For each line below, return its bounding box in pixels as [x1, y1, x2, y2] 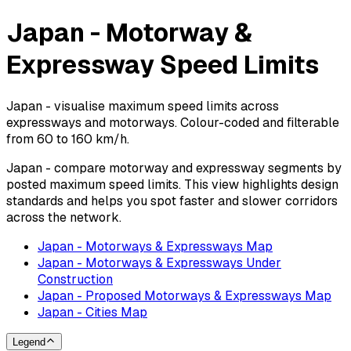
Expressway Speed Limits [6, 49, 319, 81]
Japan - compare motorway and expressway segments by [6, 159, 342, 176]
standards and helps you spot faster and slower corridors [6, 192, 338, 209]
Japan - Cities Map [38, 303, 147, 320]
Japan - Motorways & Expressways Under [38, 254, 281, 271]
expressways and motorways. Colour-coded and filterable [6, 114, 339, 131]
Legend [13, 336, 45, 349]
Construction [38, 270, 113, 288]
